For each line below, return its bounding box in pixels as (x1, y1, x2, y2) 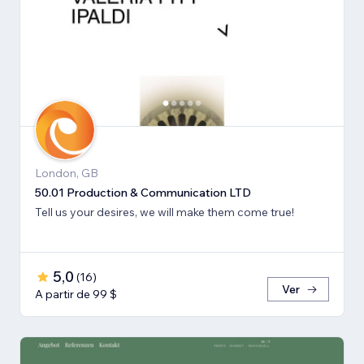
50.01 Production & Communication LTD (35, 185, 251, 201)
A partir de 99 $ (35, 287, 117, 302)
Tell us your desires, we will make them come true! (35, 205, 294, 220)
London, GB (35, 166, 98, 181)
